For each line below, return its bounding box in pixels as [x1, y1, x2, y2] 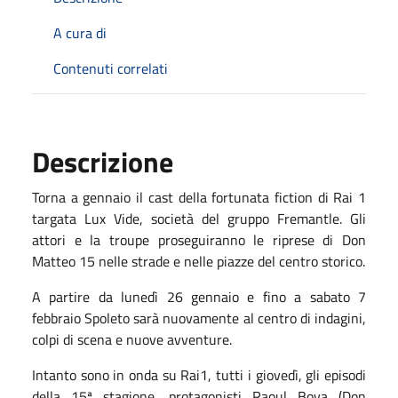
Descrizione [32, 139, 173, 183]
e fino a [247, 285, 310, 307]
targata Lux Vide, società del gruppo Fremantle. [32, 207, 350, 229]
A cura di [53, 21, 107, 44]
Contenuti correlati [53, 57, 168, 79]
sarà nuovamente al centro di [133, 306, 311, 329]
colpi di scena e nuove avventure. [32, 328, 232, 350]
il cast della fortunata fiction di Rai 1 [136, 186, 367, 208]
